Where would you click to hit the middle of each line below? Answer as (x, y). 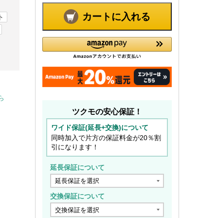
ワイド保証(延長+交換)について (100, 127)
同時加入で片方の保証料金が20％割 (106, 137)
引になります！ (75, 147)
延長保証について (77, 167)
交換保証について (77, 196)
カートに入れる (116, 17)
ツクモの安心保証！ (107, 111)
